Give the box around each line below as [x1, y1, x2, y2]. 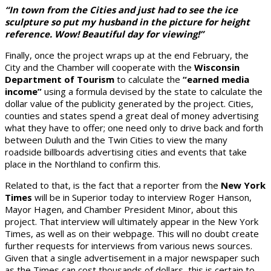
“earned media [183, 73, 249, 86]
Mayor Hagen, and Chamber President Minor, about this [5, 203, 238, 216]
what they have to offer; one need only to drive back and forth [5, 122, 263, 134]
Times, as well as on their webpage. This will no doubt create [5, 227, 259, 240]
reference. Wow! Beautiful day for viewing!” [5, 28, 204, 41]
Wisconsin [194, 61, 240, 74]
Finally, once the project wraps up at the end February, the [5, 49, 249, 62]
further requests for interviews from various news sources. [5, 240, 252, 252]
